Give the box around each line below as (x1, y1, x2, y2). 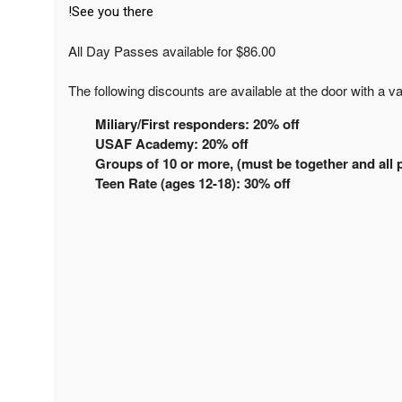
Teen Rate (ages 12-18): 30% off (95, 172, 291, 193)
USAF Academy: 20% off (95, 133, 249, 153)
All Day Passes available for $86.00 (68, 40, 275, 60)
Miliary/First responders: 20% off (95, 113, 300, 134)
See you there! (72, 3, 153, 20)
